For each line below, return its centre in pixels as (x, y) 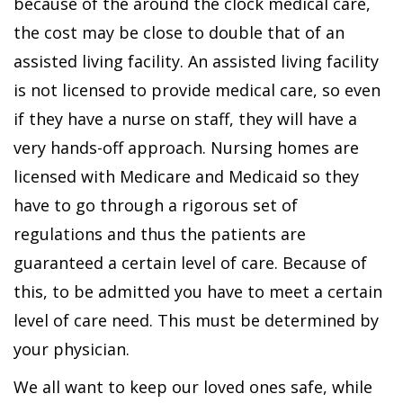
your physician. (72, 349)
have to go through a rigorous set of (156, 205)
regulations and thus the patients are (160, 234)
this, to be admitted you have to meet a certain (198, 291)
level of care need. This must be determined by (196, 320)
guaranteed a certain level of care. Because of (190, 263)
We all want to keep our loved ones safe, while (193, 387)
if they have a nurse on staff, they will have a (185, 119)
